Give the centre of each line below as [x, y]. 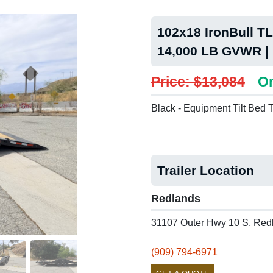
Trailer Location [206, 170]
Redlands [176, 199]
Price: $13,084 [198, 82]
